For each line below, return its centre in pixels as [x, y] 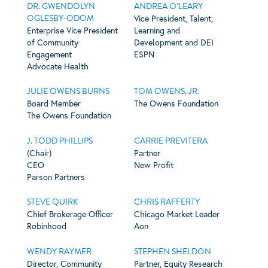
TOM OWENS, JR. [166, 92]
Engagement [49, 54]
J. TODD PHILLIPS [60, 141]
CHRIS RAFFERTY [167, 202]
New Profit [153, 165]
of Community [52, 42]
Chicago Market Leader [176, 214]
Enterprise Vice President [72, 31]
